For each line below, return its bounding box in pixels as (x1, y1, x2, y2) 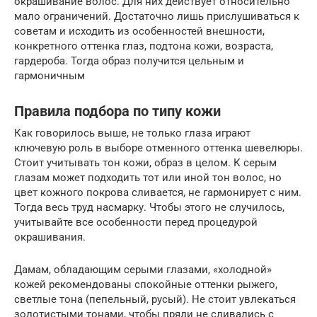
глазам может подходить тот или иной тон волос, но (14, 171, 282, 184)
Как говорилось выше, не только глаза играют (14, 126, 250, 139)
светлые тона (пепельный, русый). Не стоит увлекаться (14, 292, 296, 306)
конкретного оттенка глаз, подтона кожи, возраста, (14, 39, 273, 52)
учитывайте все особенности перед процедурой (14, 215, 258, 229)
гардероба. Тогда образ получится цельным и (14, 54, 244, 67)
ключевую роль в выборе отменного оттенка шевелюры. (14, 141, 303, 154)
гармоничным (14, 69, 85, 82)
